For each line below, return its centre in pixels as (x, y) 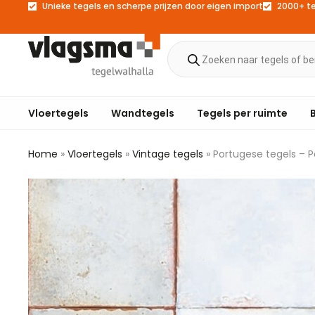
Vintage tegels (168, 154)
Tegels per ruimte (242, 113)
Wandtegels (143, 113)
